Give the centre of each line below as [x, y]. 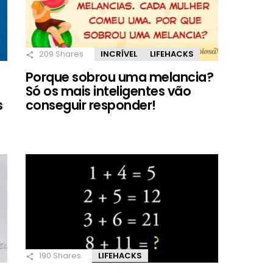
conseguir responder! [91, 105]
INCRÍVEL [119, 54]
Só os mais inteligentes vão [108, 91]
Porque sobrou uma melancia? [120, 77]
